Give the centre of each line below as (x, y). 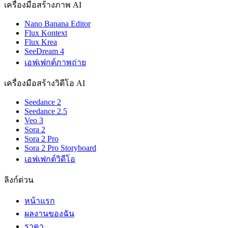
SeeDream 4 (44, 51)
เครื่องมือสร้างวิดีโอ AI (45, 83)
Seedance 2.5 (46, 111)
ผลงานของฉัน (49, 214)
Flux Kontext (46, 33)
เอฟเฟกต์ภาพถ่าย (55, 63)
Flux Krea (41, 42)
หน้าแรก (40, 201)
